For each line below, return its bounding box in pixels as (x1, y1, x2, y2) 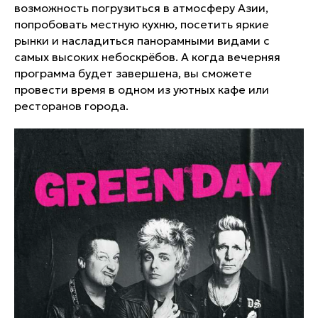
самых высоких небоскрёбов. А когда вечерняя (14, 50, 280, 65)
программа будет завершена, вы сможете (14, 66, 252, 81)
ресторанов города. (14, 99, 128, 114)
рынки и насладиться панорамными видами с (14, 33, 270, 48)
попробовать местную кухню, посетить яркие (14, 17, 269, 32)
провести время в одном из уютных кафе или (14, 82, 269, 97)
